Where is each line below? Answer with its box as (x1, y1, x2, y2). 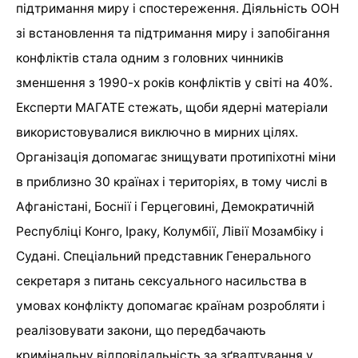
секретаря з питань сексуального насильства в (16, 273, 307, 289)
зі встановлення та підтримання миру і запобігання (16, 26, 330, 42)
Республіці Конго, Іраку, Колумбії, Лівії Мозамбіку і (16, 224, 324, 240)
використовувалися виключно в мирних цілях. (16, 125, 298, 141)
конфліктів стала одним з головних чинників (16, 50, 284, 66)
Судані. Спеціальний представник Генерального (16, 249, 311, 265)
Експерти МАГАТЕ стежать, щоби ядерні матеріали (16, 100, 328, 116)
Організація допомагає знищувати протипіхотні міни (16, 149, 336, 165)
